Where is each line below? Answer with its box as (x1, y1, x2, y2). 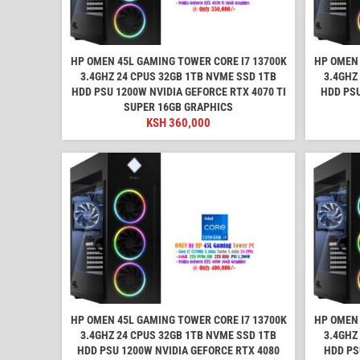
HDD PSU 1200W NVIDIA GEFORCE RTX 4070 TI (71, 85, 286, 99)
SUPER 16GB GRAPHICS (124, 100, 233, 114)
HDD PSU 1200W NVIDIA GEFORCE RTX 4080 (77, 344, 280, 358)
